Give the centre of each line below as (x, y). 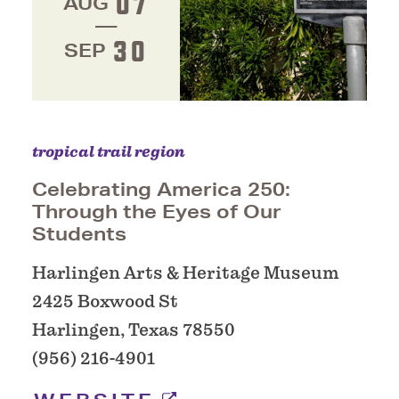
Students (79, 234)
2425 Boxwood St (105, 302)
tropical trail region (109, 152)
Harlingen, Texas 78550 (134, 330)
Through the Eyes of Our (157, 212)
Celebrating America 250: (161, 190)
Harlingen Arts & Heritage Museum (186, 273)
